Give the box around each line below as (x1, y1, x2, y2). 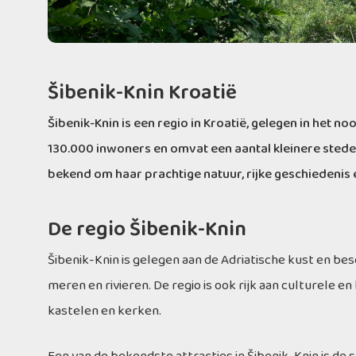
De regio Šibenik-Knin (48, 213, 246, 246)
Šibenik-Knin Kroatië (48, 76, 237, 110)
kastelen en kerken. (48, 300, 161, 322)
